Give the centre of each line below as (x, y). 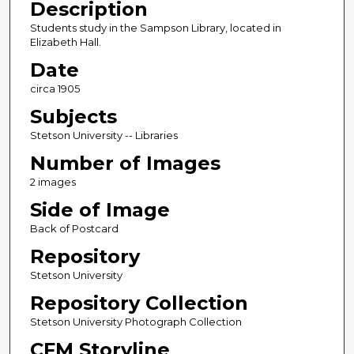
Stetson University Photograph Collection (136, 322)
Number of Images (125, 164)
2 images (53, 182)
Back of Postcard (74, 229)
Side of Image (100, 210)
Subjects (73, 117)
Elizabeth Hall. (65, 42)
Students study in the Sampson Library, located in (155, 28)
